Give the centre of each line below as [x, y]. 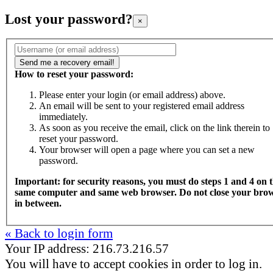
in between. [38, 204]
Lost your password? [69, 19]
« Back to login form [59, 234]
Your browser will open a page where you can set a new [147, 150]
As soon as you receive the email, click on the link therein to [154, 128]
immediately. [63, 117]
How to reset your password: [74, 74]
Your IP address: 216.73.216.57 [87, 249]
